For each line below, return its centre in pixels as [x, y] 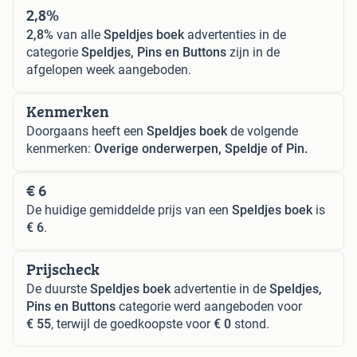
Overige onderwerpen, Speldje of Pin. [201, 148]
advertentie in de [220, 288]
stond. [250, 324]
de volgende [263, 131]
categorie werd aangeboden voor [209, 306]
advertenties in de [235, 34]
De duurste [58, 288]
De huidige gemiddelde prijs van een [129, 210]
